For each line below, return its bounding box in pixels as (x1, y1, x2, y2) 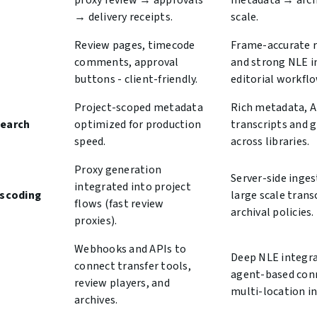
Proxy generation (74, 162, 161, 178)
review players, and (74, 275, 170, 292)
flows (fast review (74, 196, 164, 212)
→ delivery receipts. (74, 9, 173, 25)
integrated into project (74, 179, 191, 195)
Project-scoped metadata (74, 100, 203, 116)
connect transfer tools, (74, 258, 191, 275)
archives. (74, 292, 118, 309)
